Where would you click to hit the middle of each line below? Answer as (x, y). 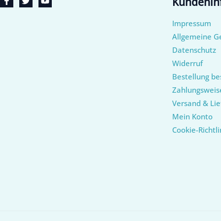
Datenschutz (194, 50)
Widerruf (187, 63)
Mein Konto (192, 117)
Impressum (191, 23)
